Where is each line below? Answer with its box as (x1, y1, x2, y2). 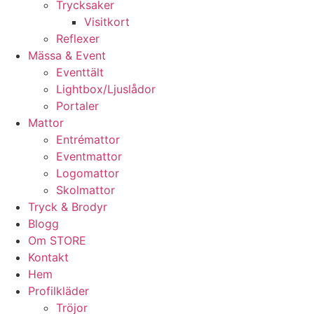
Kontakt (28, 250, 69, 264)
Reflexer (56, 32, 100, 46)
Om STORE (28, 233, 86, 247)
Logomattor (56, 166, 119, 180)
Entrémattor (56, 132, 120, 146)
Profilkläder (28, 284, 89, 298)
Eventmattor (56, 149, 122, 163)
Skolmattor (56, 183, 115, 197)
